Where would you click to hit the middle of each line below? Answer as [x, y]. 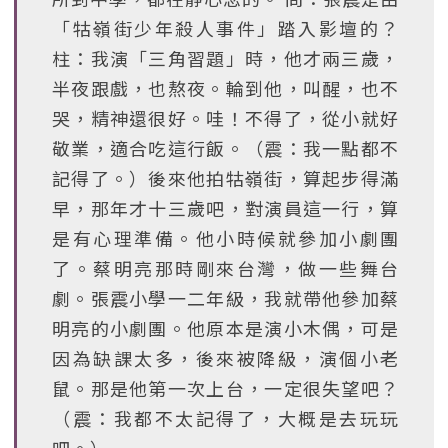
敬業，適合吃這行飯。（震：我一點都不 [225, 148]
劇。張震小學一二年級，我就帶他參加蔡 [225, 298]
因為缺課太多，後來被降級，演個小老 [225, 358]
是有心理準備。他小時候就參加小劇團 [225, 238]
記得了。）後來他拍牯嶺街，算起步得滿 [225, 178]
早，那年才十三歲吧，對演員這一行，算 [225, 208]
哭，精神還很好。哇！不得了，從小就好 [225, 118]
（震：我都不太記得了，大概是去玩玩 [225, 418]
